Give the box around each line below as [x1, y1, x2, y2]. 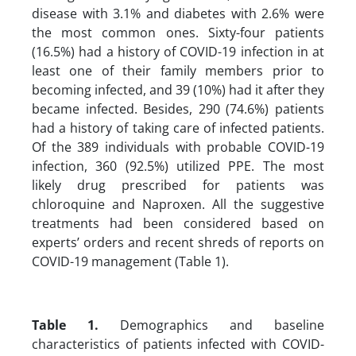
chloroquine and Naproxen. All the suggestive [32, 195, 324, 213]
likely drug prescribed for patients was [32, 176, 324, 194]
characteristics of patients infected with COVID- [32, 335, 324, 353]
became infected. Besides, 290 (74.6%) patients [32, 99, 324, 118]
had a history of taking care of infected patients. [32, 118, 324, 137]
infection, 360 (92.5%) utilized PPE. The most [32, 157, 324, 175]
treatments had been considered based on [32, 214, 324, 232]
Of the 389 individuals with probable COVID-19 [32, 137, 324, 156]
